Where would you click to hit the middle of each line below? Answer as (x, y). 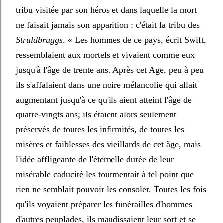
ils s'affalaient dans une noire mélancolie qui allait (107, 85)
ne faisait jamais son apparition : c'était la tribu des (108, 25)
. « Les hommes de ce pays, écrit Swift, (134, 40)
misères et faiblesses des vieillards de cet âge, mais (108, 144)
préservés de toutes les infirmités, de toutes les (100, 129)
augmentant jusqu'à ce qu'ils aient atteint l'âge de (104, 100)
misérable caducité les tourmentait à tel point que (105, 174)
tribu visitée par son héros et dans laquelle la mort (106, 10)
